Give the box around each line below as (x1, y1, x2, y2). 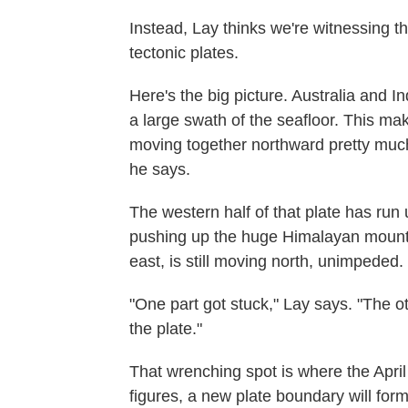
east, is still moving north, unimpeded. (129, 251, 403, 270)
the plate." (129, 319, 202, 338)
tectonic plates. (129, 43, 239, 62)
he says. (129, 159, 190, 178)
